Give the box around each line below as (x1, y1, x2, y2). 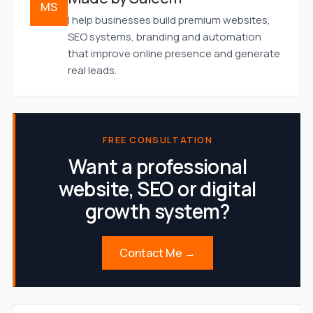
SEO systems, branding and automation (67, 29, 261, 45)
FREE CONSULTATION (102, 133, 213, 147)
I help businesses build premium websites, (67, 13, 270, 28)
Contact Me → (119, 245, 196, 261)
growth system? (85, 198, 231, 225)
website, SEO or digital (59, 175, 256, 203)
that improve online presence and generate (67, 46, 280, 61)
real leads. (67, 63, 117, 78)
